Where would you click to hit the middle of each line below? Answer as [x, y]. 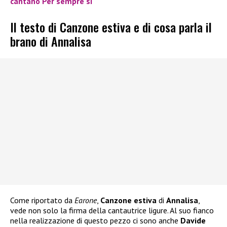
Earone [86, 200]
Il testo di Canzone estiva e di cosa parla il [111, 27]
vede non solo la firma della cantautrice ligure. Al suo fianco [112, 210]
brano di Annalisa [51, 41]
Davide [192, 220]
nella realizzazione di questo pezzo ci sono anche [94, 220]
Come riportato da [42, 200]
